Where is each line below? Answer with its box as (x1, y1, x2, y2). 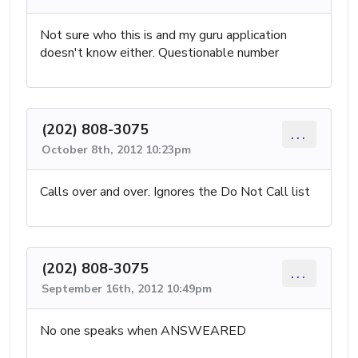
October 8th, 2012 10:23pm (42, 141, 191, 157)
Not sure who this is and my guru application (40, 26, 287, 44)
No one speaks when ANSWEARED (40, 321, 246, 340)
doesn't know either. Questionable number (40, 43, 279, 62)
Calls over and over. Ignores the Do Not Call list (40, 182, 310, 201)
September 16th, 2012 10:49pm (42, 280, 212, 296)
